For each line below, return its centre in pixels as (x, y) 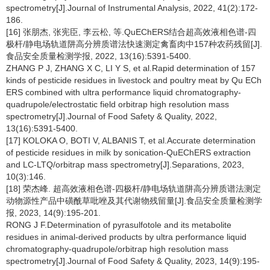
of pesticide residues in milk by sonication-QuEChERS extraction (128, 152)
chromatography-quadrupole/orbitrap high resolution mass (117, 249)
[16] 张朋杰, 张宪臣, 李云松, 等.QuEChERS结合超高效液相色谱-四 (131, 32)
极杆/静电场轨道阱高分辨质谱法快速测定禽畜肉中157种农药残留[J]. (134, 44)
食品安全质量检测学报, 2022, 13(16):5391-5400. (99, 56)
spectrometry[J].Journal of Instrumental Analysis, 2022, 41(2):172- (132, 8)
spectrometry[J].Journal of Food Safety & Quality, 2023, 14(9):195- (133, 261)
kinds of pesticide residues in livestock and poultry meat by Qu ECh (134, 80)
